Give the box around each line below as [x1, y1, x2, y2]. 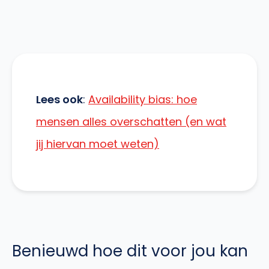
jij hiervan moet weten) [36, 136, 159, 151]
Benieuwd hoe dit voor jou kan [12, 240, 248, 262]
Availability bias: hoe [88, 91, 197, 107]
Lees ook [36, 91, 83, 107]
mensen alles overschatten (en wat [36, 113, 226, 129]
